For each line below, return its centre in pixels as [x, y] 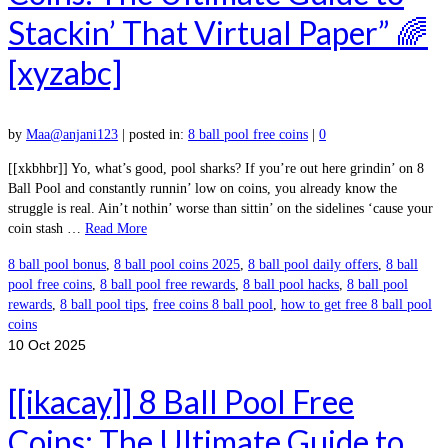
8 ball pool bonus [57, 265]
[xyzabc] [65, 73]
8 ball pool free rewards [167, 285]
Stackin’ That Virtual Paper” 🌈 [218, 33]
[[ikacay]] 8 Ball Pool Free [181, 401]
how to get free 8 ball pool [356, 305]
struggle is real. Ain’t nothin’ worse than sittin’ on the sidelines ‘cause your [220, 209]
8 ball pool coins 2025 [177, 265]
